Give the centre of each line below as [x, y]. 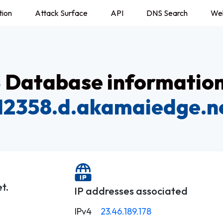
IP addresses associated [131, 191]
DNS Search [167, 13]
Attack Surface [61, 13]
